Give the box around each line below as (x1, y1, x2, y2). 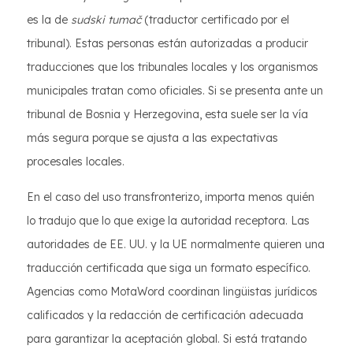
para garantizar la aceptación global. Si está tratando (27, 332, 307, 346)
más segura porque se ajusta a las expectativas (27, 131, 278, 145)
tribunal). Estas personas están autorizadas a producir (27, 36, 308, 50)
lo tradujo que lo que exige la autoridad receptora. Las (27, 214, 310, 228)
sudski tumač (71, 13, 141, 27)
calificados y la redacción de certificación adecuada (27, 308, 303, 322)
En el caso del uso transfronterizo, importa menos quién (27, 190, 314, 204)
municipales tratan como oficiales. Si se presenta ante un (27, 84, 323, 98)
